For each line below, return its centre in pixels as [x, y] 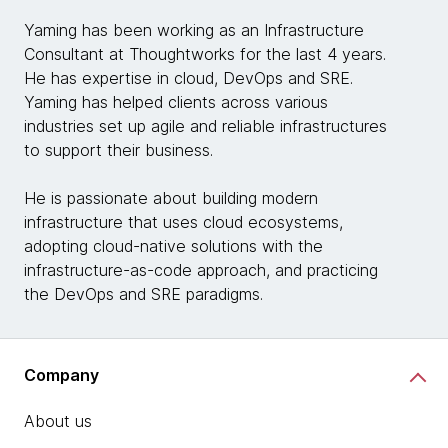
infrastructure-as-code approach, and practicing [201, 269]
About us [58, 420]
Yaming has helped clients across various [176, 101]
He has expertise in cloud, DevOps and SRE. [188, 77]
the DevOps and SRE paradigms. [143, 293]
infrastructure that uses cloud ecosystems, [183, 221]
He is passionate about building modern [171, 197]
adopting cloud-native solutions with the [173, 245]
